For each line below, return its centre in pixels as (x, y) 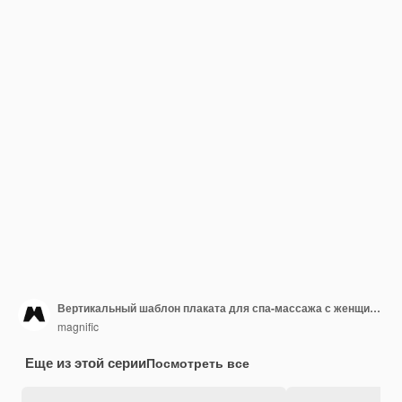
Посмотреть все (198, 363)
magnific (78, 326)
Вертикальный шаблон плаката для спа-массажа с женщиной (375, 307)
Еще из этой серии (86, 363)
